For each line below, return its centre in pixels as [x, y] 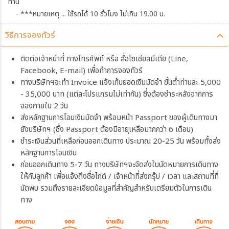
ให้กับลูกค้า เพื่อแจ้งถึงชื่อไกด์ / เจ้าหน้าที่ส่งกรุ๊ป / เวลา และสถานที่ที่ [120, 177]
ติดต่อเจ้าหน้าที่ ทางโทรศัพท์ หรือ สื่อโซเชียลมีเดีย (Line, [104, 59]
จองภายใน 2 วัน [44, 106]
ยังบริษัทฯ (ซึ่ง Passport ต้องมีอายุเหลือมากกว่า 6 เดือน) [107, 130]
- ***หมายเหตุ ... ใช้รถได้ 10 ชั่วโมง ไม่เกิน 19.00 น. [90, 14]
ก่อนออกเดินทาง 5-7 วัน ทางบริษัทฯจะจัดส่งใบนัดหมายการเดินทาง [119, 165]
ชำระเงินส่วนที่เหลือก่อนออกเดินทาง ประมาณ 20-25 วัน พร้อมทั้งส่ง [121, 142]
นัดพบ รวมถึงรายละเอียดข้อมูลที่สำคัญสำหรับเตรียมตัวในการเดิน [116, 189]
